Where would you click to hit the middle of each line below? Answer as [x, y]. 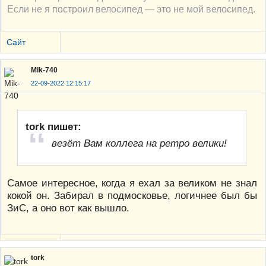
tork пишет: [54, 127]
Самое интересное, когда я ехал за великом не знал [132, 183]
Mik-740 [44, 70]
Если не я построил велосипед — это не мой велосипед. [131, 9]
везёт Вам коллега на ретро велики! [140, 143]
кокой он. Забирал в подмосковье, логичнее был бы [132, 195]
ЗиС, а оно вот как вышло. [68, 208]
